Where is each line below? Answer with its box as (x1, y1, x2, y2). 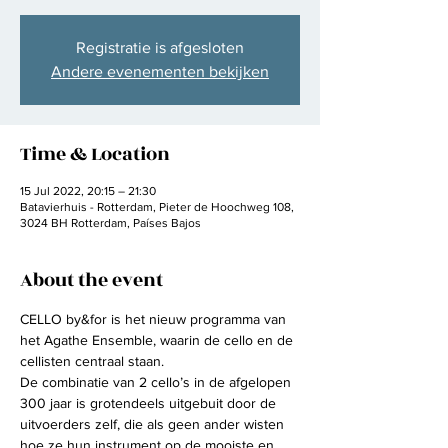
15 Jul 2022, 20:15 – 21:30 (20, 183, 156, 198)
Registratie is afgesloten (76, 38, 244, 56)
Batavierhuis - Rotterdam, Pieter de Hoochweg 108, (20, 199, 294, 214)
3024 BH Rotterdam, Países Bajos (20, 215, 201, 230)
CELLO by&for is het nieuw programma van (20, 310, 290, 327)
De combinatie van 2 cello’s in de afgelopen (20, 373, 295, 390)
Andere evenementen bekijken (51, 62, 269, 80)
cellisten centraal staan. (20, 352, 164, 369)
